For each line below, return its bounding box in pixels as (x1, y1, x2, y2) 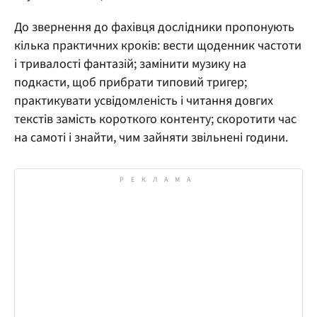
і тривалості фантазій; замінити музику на (14, 54, 246, 73)
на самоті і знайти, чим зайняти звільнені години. (14, 128, 288, 146)
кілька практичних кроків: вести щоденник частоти (14, 36, 301, 54)
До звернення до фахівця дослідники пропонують (14, 18, 294, 36)
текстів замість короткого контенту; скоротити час (14, 110, 296, 128)
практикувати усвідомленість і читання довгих (14, 91, 273, 110)
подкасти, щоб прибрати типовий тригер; (14, 73, 247, 91)
